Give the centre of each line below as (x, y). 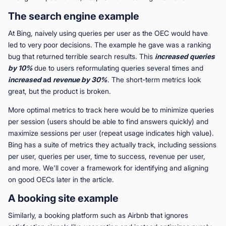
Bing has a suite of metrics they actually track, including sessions (112, 144)
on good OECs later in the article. (61, 179)
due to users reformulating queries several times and (119, 68)
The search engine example (74, 16)
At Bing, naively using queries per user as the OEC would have (108, 33)
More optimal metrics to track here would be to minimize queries (111, 109)
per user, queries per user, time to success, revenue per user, (107, 156)
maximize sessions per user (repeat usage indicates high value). (111, 133)
